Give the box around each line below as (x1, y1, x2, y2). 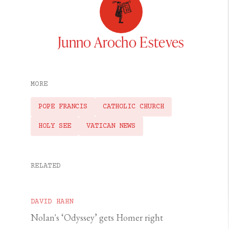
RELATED (31, 162, 61, 171)
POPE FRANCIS (38, 103, 87, 111)
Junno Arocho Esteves (58, 32, 185, 52)
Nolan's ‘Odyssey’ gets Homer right (31, 212, 163, 224)
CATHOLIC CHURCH (103, 103, 164, 111)
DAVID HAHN (31, 198, 74, 207)
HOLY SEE (38, 122, 71, 131)
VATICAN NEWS (86, 122, 135, 131)
